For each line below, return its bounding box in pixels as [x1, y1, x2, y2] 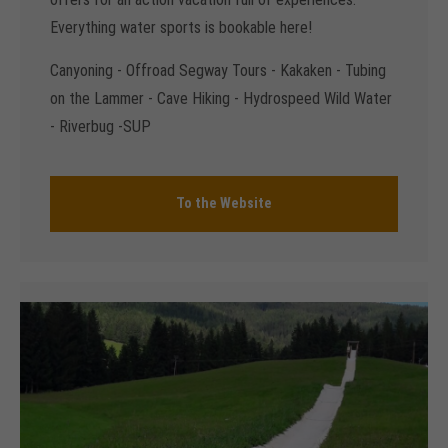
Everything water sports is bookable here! [50, 17, 312, 37]
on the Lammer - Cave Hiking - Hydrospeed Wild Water [50, 88, 392, 108]
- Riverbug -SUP [50, 116, 151, 136]
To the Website [176, 194, 272, 212]
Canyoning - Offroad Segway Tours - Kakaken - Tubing [50, 60, 386, 80]
